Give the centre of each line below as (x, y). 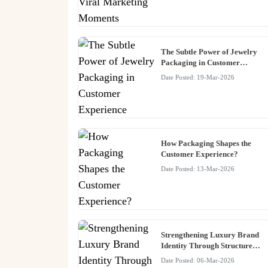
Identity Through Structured (208, 246)
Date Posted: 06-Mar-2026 (197, 261)
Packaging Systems (193, 257)
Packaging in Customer (200, 63)
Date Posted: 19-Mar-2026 (197, 78)
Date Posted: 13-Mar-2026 (197, 169)
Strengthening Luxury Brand (210, 235)
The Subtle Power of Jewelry (209, 52)
